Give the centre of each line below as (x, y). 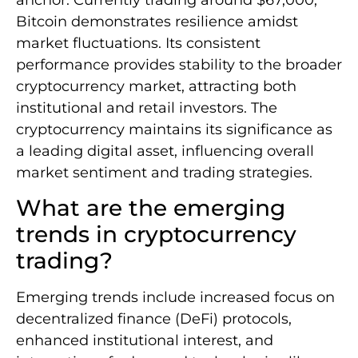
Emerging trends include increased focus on (175, 298)
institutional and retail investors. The (147, 107)
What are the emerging (151, 208)
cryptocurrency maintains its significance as (174, 129)
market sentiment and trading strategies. (164, 172)
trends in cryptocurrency (156, 235)
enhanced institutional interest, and (145, 341)
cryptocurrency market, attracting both (156, 86)
